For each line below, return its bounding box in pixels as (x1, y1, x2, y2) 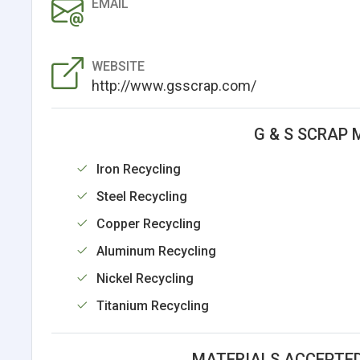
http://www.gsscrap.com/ (91, 76, 256, 94)
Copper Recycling (96, 215, 201, 231)
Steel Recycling (96, 188, 187, 204)
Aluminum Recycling (96, 243, 216, 259)
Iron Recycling (96, 161, 181, 177)
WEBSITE (91, 58, 145, 74)
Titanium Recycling (96, 297, 209, 313)
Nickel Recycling (96, 270, 194, 286)
